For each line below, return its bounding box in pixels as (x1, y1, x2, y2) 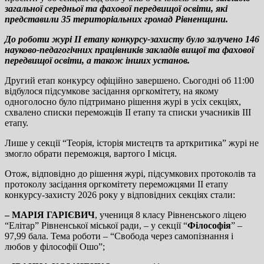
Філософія (187, 220, 231, 230)
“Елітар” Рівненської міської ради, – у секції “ (5, 220, 187, 230)
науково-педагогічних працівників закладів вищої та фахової (5, 44, 254, 55)
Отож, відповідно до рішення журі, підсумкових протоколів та (5, 168, 256, 179)
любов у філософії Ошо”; (5, 241, 105, 252)
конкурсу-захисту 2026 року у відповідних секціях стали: (5, 189, 235, 200)
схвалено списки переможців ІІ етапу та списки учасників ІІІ (5, 107, 251, 117)
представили (5, 14, 61, 24)
